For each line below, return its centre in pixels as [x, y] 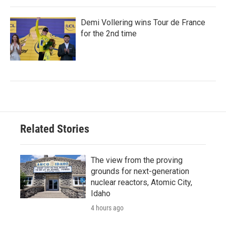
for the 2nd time [109, 33]
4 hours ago [107, 208]
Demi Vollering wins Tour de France [143, 22]
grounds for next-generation [140, 171]
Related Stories [55, 129]
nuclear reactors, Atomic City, [142, 182]
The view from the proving [137, 160]
